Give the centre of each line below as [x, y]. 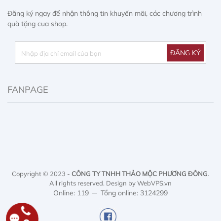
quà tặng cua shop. [37, 24]
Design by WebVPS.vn [139, 183]
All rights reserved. [78, 183]
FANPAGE [28, 90]
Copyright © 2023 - [42, 174]
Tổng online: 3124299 [134, 193]
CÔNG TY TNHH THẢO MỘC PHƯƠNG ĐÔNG [140, 174]
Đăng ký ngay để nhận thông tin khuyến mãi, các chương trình [105, 13]
